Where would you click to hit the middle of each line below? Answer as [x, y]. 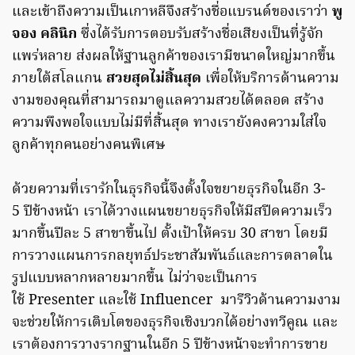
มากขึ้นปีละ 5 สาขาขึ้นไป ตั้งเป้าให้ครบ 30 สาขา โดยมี [170, 234]
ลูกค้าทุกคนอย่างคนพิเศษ [88, 145]
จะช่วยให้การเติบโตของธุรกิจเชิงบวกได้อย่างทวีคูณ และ [175, 323]
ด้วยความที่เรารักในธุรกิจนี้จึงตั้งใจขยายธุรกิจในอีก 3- [169, 189]
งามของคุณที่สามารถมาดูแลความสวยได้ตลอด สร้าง [168, 101]
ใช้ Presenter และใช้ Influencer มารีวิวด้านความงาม [176, 300]
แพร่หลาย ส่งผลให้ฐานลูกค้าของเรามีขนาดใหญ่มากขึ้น [174, 56]
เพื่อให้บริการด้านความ [272, 78]
